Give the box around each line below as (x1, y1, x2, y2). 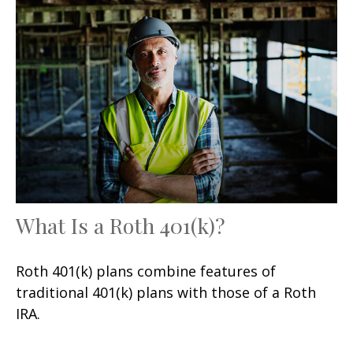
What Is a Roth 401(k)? (16, 210, 225, 240)
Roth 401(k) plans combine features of (16, 261, 276, 281)
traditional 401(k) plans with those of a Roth (16, 282, 316, 302)
